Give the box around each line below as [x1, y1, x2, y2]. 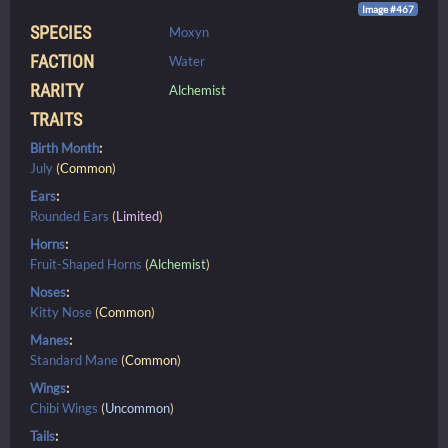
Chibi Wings [30, 399, 98, 416]
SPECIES [30, 21, 91, 43]
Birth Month [30, 139, 99, 156]
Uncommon [105, 399, 170, 416]
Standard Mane [30, 351, 118, 368]
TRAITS [30, 108, 82, 130]
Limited [116, 207, 159, 224]
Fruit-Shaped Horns [30, 255, 142, 272]
